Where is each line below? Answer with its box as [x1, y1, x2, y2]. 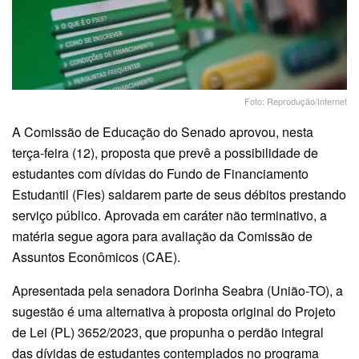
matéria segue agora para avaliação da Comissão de [12, 227, 313, 246]
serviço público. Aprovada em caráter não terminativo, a [12, 206, 327, 225]
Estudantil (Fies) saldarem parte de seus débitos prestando [12, 185, 346, 204]
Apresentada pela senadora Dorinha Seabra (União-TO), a [12, 281, 343, 301]
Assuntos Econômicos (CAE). [12, 248, 184, 267]
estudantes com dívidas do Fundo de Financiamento [12, 164, 309, 184]
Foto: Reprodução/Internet [244, 95, 347, 108]
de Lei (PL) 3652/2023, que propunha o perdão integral [12, 323, 324, 342]
